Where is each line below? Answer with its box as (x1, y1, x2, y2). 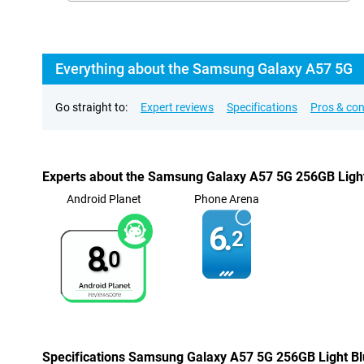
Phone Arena (193, 193, 259, 206)
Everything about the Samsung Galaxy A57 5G (55, 60, 353, 77)
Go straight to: (55, 101, 128, 114)
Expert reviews (141, 101, 214, 114)
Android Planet (66, 193, 141, 206)
